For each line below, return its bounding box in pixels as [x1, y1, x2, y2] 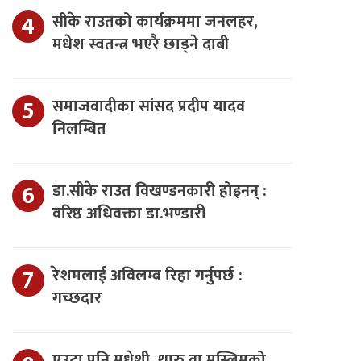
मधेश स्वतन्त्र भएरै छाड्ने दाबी [52, 31, 229, 58]
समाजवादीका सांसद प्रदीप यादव [52, 93, 245, 120]
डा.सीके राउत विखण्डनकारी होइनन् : [52, 177, 267, 205]
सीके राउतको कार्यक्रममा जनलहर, [52, 8, 258, 35]
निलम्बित [52, 115, 106, 143]
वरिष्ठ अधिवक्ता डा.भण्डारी [52, 200, 205, 227]
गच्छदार [52, 284, 102, 312]
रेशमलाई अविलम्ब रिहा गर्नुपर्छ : [52, 262, 243, 289]
